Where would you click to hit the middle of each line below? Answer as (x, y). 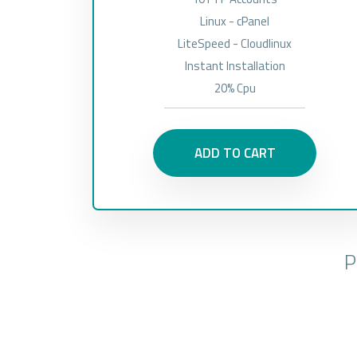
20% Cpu (235, 88)
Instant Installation (235, 66)
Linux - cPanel (235, 21)
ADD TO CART (235, 153)
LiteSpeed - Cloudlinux (235, 43)
